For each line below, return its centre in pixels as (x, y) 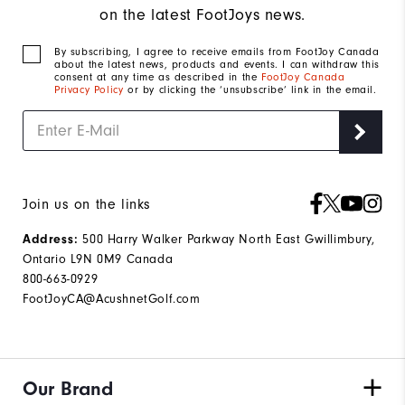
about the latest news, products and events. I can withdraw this (217, 65)
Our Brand (68, 389)
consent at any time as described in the (158, 77)
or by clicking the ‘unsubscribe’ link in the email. (250, 90)
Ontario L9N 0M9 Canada (98, 259)
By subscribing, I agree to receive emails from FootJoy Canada (217, 52)
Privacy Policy (89, 90)
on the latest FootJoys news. (202, 15)
